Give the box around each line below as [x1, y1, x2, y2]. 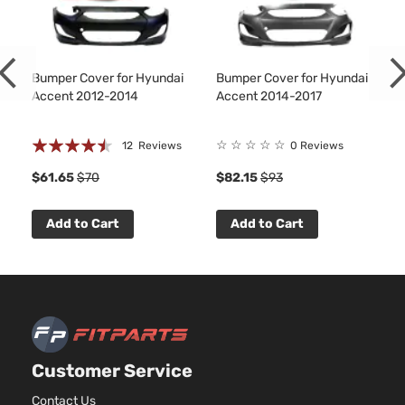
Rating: [31, 132, 71, 148]
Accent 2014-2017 [216, 88, 322, 104]
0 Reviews [290, 138, 344, 152]
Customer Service [32, 360, 193, 382]
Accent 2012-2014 [32, 88, 138, 104]
